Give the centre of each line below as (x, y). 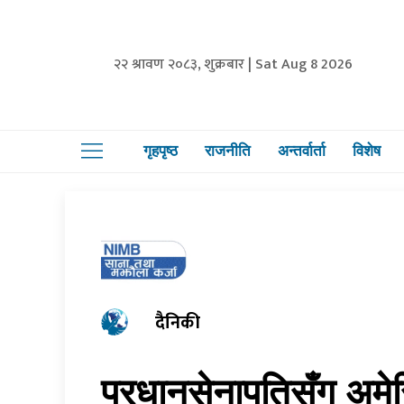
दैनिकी (178, 322)
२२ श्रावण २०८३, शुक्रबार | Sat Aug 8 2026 (234, 64)
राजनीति (228, 151)
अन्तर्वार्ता (302, 151)
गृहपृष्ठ (161, 151)
